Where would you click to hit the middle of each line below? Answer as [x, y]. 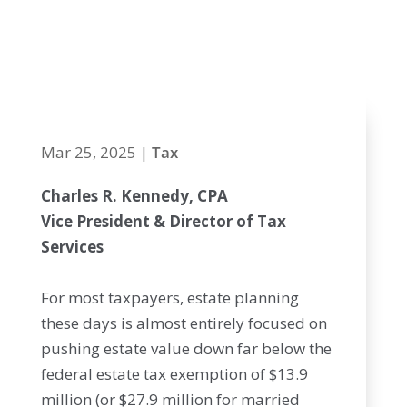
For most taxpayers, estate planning [169, 298]
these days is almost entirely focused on [184, 323]
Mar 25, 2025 [88, 152]
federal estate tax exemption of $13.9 [174, 374]
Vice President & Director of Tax [163, 221]
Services [72, 247]
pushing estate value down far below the [186, 348]
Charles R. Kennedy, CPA [134, 196]
